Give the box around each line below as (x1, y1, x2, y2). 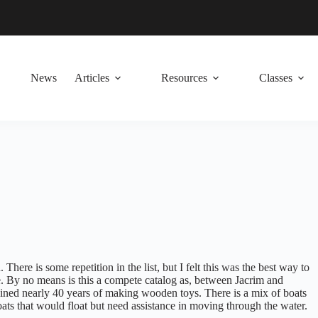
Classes (258, 72, 292, 84)
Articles (74, 72, 109, 84)
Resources (160, 72, 207, 84)
